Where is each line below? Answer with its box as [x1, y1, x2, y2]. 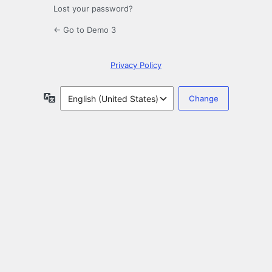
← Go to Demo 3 [53, 25, 116, 35]
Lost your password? [53, 4, 133, 14]
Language [55, 92, 95, 103]
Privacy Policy [110, 60, 161, 70]
